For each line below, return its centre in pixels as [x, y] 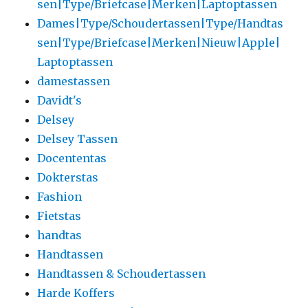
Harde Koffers [76, 293]
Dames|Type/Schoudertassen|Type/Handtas [161, 23]
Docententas [72, 158]
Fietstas [59, 216]
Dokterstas [68, 177]
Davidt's [60, 100]
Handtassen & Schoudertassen [122, 273]
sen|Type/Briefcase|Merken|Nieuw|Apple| [159, 42]
